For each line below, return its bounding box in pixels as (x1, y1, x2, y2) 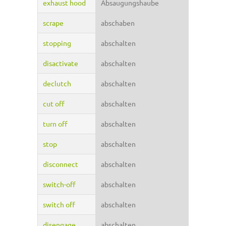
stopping (43, 38, 71, 48)
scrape (43, 18, 64, 28)
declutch (43, 79, 71, 88)
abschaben (101, 18, 135, 28)
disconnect (43, 159, 78, 169)
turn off (43, 119, 68, 129)
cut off (43, 99, 65, 108)
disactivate (43, 59, 78, 68)
